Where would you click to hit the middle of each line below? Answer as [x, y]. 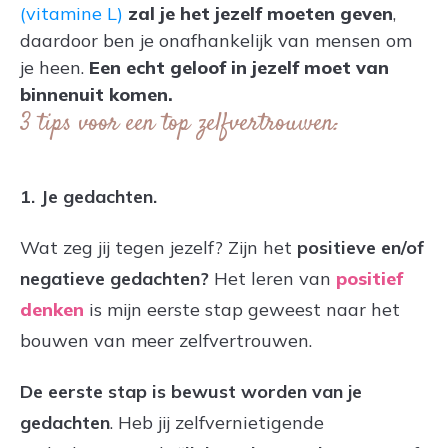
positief [369, 278]
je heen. [54, 67]
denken [52, 309]
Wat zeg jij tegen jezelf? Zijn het [158, 247]
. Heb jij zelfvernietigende [217, 422]
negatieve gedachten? [114, 278]
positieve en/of [360, 247]
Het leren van [272, 278]
